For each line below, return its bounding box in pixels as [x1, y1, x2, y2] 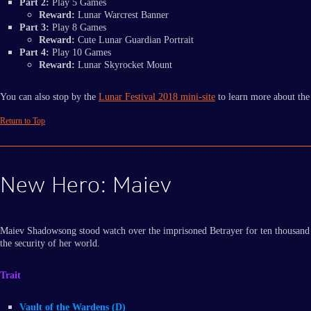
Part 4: [19, 47, 49, 58]
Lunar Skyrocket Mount [75, 60, 172, 71]
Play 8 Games [49, 22, 106, 33]
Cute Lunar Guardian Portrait [75, 35, 194, 46]
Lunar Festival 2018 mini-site [99, 92, 215, 103]
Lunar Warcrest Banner [75, 10, 169, 21]
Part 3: [19, 22, 49, 33]
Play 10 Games [49, 47, 111, 58]
